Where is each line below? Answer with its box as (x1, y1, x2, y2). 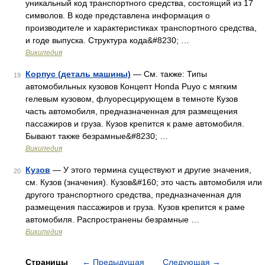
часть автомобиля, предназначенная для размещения (25, 106, 238, 116)
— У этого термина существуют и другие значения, (50, 165, 251, 174)
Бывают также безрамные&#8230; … (25, 131, 168, 141)
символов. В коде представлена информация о (25, 11, 210, 20)
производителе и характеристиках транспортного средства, (25, 23, 257, 33)
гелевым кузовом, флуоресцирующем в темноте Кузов (25, 94, 240, 104)
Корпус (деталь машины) (25, 69, 131, 79)
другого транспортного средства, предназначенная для (25, 190, 241, 199)
